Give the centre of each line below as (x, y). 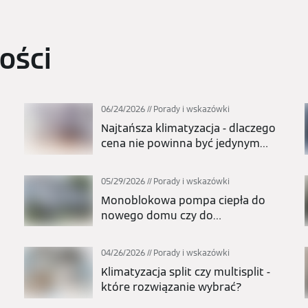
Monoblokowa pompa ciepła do (183, 200)
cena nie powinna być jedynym (180, 143)
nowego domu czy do (157, 215)
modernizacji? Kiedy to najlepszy (186, 230)
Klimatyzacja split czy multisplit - (186, 272)
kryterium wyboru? (152, 158)
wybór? (120, 245)
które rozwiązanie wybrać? (172, 287)
